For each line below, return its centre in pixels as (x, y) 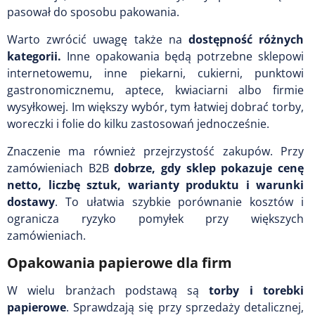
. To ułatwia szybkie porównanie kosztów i (179, 201)
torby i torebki (257, 290)
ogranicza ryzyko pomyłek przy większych (155, 218)
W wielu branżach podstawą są (108, 290)
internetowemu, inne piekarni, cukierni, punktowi (155, 73)
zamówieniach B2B (58, 168)
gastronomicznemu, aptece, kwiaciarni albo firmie (155, 90)
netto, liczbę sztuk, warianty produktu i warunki (155, 185)
